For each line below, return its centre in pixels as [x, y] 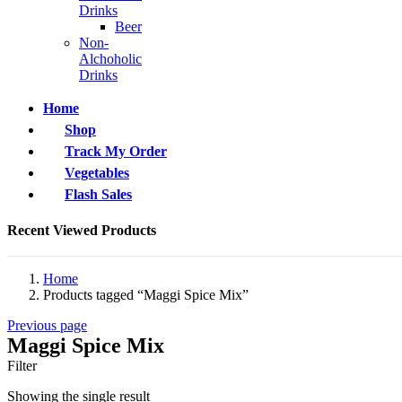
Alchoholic [110, 58]
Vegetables [97, 172]
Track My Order [116, 151]
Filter [22, 365]
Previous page [47, 325]
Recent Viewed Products [82, 230]
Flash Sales [98, 194]
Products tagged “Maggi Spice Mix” [146, 294]
